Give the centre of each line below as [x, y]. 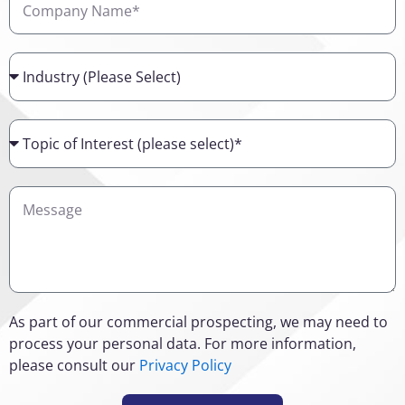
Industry [37, 63]
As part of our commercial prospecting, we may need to [198, 322]
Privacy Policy [185, 366]
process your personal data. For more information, [183, 344]
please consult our [74, 366]
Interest [35, 173]
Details [32, 197]
